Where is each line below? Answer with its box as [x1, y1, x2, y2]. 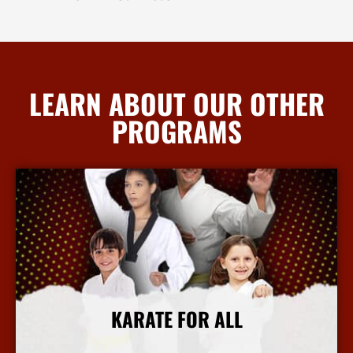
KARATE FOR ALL [110, 304, 243, 334]
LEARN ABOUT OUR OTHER [28, 83, 325, 124]
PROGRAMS [111, 110, 242, 152]
